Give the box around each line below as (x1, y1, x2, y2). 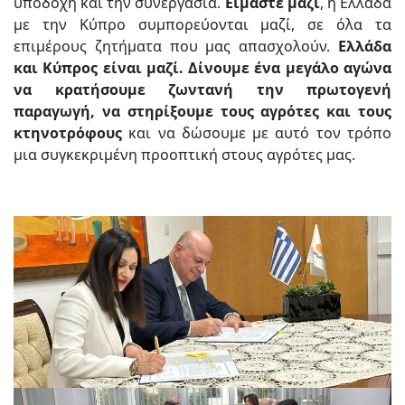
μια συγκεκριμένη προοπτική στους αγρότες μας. (14, 145, 355, 165)
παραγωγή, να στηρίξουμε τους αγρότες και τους (14, 101, 391, 122)
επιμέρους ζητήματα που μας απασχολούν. (14, 36, 338, 57)
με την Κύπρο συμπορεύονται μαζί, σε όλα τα (14, 14, 391, 35)
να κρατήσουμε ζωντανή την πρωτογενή (14, 80, 391, 100)
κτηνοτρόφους (14, 123, 122, 144)
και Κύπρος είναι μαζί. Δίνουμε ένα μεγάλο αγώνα (14, 58, 391, 79)
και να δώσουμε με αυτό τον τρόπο (122, 123, 391, 144)
